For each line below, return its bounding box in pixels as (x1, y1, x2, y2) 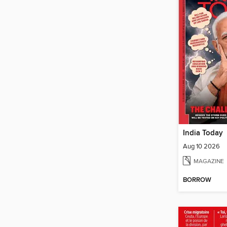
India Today (183, 129, 223, 138)
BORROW (183, 175, 211, 184)
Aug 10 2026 (183, 142, 220, 151)
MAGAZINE (194, 157, 224, 165)
